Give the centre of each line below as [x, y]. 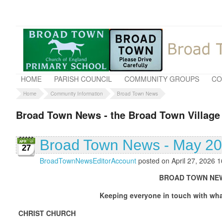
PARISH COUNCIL [83, 79]
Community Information [77, 94]
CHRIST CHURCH [47, 213]
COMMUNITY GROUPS [162, 79]
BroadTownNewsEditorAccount [88, 160]
